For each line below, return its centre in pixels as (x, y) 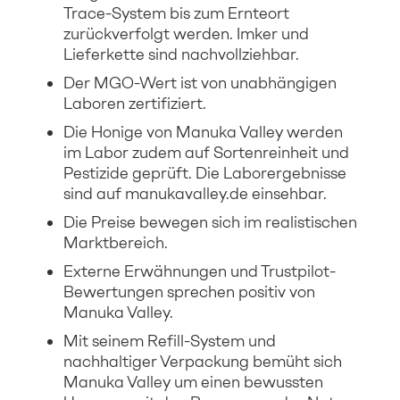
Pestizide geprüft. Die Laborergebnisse (205, 173)
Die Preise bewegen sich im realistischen (210, 222)
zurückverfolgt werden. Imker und (186, 33)
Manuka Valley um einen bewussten (193, 382)
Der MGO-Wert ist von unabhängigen (200, 83)
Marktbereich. (116, 242)
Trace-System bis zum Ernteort (176, 13)
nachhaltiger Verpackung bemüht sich (203, 361)
